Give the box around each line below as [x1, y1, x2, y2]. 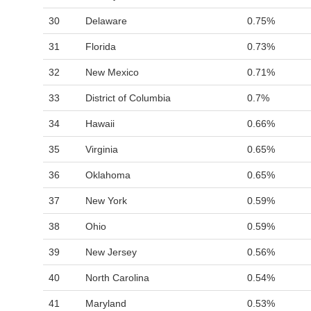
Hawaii [85, 118, 115, 129]
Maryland [85, 298, 126, 309]
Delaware [85, 15, 127, 26]
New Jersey [85, 246, 137, 258]
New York [85, 195, 127, 206]
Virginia [85, 144, 118, 155]
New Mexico [85, 67, 139, 78]
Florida [85, 41, 116, 52]
